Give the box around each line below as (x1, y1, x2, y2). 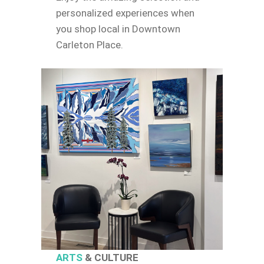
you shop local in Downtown (55, 23, 180, 35)
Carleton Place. (55, 39, 123, 51)
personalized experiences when (55, 7, 194, 19)
